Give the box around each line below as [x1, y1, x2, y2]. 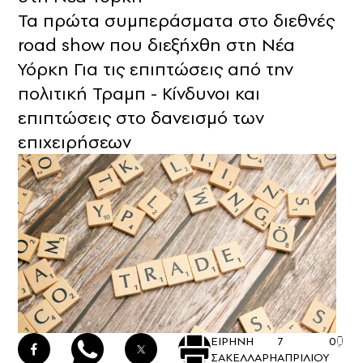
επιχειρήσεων [18, 130, 131, 155]
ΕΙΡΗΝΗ [211, 333, 254, 350]
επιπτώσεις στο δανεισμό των [18, 105, 264, 130]
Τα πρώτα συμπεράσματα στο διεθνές [18, 8, 335, 33]
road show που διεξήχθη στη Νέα [18, 32, 295, 58]
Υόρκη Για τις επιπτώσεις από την [18, 57, 293, 82]
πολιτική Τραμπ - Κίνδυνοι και [18, 81, 260, 106]
